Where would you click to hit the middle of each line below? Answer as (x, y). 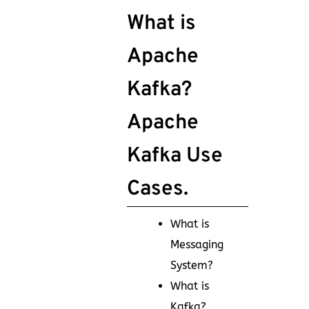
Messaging (197, 244)
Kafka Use (175, 156)
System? (192, 265)
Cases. (158, 189)
